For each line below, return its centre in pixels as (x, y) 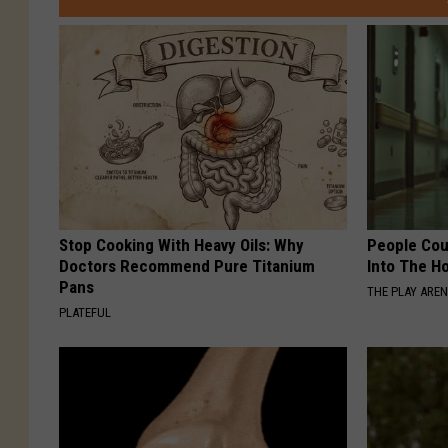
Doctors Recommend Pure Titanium (187, 265)
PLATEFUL (85, 312)
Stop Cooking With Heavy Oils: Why (181, 244)
